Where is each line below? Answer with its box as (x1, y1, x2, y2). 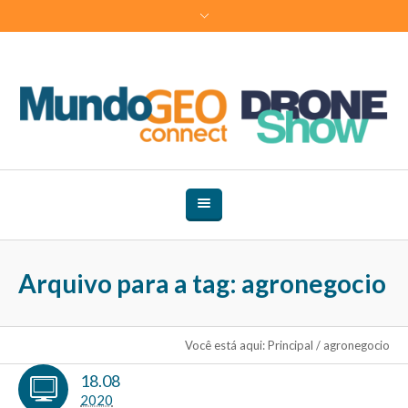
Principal (268, 337, 313, 352)
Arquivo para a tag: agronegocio (18, 267, 386, 299)
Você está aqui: (185, 337, 265, 352)
